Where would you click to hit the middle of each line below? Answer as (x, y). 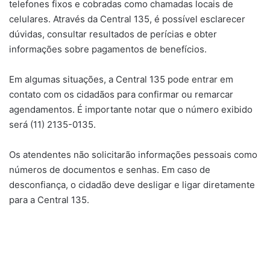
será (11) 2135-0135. (52, 125)
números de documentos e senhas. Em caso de (110, 170)
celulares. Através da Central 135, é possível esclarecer (127, 19)
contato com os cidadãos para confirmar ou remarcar (121, 95)
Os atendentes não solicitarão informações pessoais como (133, 155)
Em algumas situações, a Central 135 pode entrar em (121, 80)
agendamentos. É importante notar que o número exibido (131, 110)
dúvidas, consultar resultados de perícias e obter (113, 34)
